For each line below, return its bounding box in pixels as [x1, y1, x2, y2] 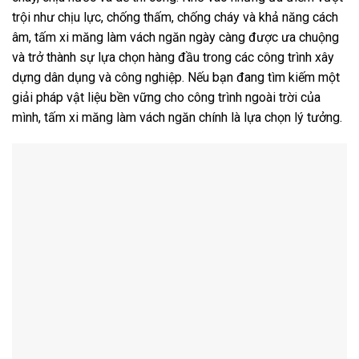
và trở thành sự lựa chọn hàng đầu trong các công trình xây [12, 49, 334, 65]
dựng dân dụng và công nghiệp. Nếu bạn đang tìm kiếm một [12, 69, 340, 85]
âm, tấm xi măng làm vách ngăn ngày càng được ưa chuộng [12, 29, 339, 45]
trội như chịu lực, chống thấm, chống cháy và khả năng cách [12, 9, 338, 25]
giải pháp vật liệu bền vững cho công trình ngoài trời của [12, 89, 321, 105]
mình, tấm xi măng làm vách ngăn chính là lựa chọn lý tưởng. [12, 109, 342, 125]
